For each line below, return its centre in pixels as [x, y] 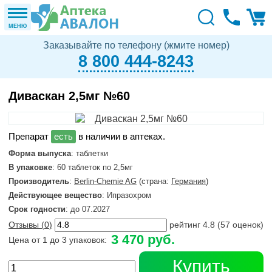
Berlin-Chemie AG [105, 182]
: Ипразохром [127, 195]
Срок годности [37, 209]
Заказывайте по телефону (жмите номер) [136, 45]
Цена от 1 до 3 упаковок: [58, 240]
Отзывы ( [26, 225]
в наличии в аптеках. [121, 137]
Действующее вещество [55, 195]
